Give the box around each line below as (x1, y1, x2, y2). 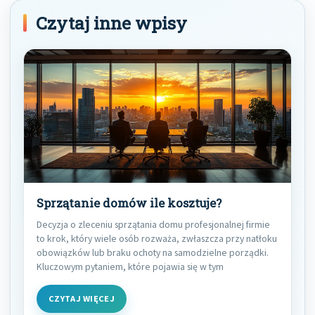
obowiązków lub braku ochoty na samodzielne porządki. (37, 245, 269, 259)
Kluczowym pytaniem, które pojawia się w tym (37, 259, 224, 273)
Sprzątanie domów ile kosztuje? (37, 195, 221, 211)
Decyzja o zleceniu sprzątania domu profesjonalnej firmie (37, 217, 270, 231)
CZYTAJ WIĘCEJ (49, 292, 115, 304)
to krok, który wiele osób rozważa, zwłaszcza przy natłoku (37, 231, 277, 245)
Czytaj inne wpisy (36, 11, 187, 34)
